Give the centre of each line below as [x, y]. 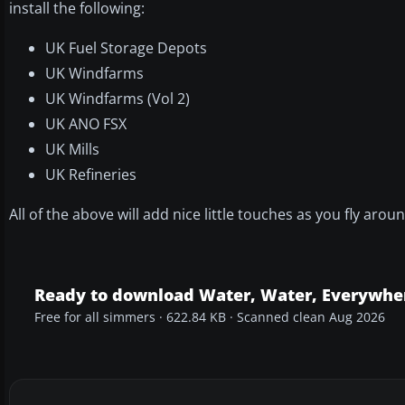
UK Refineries [91, 174]
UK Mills [72, 149]
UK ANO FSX [86, 123]
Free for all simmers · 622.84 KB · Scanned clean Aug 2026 [210, 317]
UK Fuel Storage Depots [126, 47]
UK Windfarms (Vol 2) [118, 98]
